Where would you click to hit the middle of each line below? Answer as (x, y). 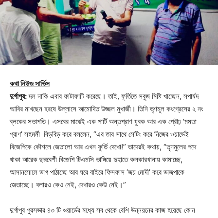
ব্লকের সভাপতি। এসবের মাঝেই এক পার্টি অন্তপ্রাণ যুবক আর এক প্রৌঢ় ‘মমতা (103, 121)
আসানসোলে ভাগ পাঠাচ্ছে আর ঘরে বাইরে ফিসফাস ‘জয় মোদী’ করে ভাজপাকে (97, 172)
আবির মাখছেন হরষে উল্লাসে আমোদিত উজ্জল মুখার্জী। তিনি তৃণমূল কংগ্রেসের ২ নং (107, 109)
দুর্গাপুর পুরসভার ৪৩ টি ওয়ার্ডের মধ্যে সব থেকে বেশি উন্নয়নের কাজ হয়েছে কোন (102, 210)
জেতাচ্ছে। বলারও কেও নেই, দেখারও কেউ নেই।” (68, 184)
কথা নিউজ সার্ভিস (30, 83)
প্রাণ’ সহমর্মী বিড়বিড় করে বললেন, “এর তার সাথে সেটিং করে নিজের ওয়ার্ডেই (99, 134)
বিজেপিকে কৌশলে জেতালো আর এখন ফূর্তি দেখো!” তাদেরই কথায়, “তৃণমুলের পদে (103, 146)
